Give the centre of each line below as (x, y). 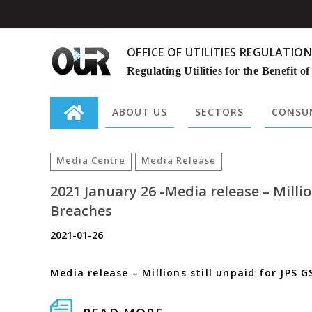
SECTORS (219, 112)
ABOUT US (140, 112)
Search (70, 143)
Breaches (81, 211)
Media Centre (91, 160)
